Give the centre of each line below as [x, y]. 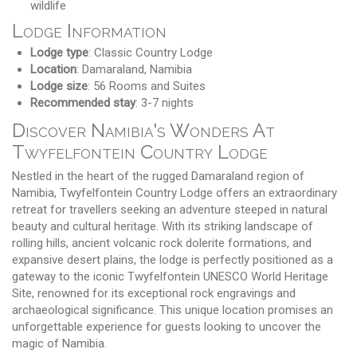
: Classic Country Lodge [150, 52]
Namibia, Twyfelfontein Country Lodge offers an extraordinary [175, 192]
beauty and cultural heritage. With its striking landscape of [163, 226]
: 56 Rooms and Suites [146, 86]
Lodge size [59, 86]
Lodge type [59, 52]
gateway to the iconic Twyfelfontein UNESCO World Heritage [170, 276]
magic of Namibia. [59, 343]
